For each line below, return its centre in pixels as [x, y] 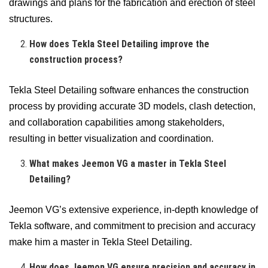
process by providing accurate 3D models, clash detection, [132, 106]
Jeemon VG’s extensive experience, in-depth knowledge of [133, 209]
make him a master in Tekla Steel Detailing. [100, 242]
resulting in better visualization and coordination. [111, 138]
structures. [31, 19]
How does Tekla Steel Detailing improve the [120, 44]
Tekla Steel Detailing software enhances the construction [129, 90]
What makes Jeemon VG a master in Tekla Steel [128, 163]
